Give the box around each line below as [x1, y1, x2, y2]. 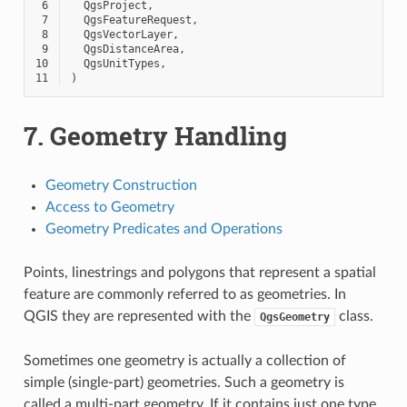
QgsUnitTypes [83, 56, 160, 70]
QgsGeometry [259, 310, 330, 323]
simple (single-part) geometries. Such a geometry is [23, 374, 344, 390]
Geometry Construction [45, 177, 197, 193]
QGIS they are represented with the [23, 308, 254, 323]
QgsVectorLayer [83, 27, 173, 41]
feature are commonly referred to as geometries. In [23, 286, 346, 302]
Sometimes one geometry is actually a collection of [23, 352, 346, 368]
